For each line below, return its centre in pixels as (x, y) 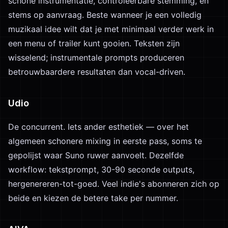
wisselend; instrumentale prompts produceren (96, 58)
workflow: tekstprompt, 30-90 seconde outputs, (101, 169)
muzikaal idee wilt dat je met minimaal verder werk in (111, 29)
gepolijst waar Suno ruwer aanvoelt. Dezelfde (96, 155)
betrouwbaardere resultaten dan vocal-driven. (97, 72)
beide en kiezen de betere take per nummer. (93, 198)
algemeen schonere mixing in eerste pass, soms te (105, 141)
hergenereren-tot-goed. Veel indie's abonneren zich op (114, 184)
